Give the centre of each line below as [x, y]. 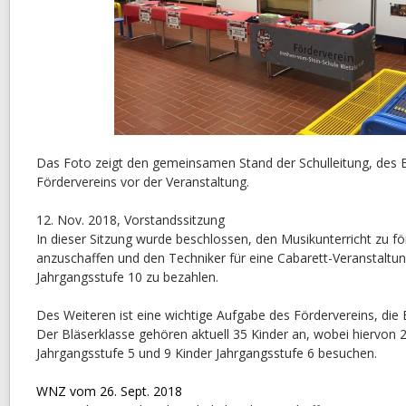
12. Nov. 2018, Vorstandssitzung [130, 220]
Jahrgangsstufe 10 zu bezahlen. [127, 277]
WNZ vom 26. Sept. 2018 [109, 391]
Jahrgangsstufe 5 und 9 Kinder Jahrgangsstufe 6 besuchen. [207, 353]
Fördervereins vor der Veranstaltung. [143, 182]
